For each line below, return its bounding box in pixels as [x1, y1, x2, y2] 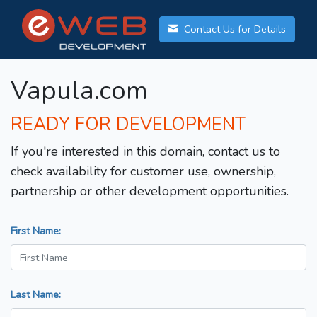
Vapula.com [11, 74, 148, 109]
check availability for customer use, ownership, [11, 163, 276, 180]
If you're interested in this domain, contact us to [11, 143, 280, 161]
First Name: [11, 224, 61, 238]
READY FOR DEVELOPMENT [11, 113, 246, 137]
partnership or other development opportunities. [11, 183, 289, 200]
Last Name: [11, 287, 61, 302]
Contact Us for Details [181, 22, 286, 37]
